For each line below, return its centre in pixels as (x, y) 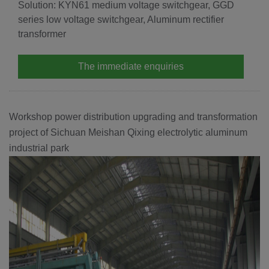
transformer (42, 34)
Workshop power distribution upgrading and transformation (133, 116)
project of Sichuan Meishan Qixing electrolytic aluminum (128, 132)
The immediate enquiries (131, 66)
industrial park (39, 148)
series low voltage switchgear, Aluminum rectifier (121, 19)
